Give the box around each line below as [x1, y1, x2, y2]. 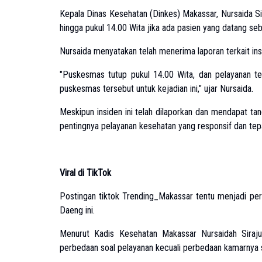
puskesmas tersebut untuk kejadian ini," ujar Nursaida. [60, 83, 253, 94]
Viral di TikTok [60, 167, 111, 178]
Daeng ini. [60, 205, 95, 216]
